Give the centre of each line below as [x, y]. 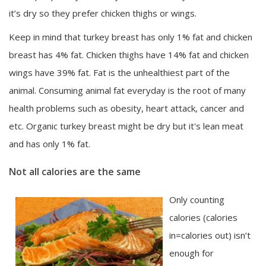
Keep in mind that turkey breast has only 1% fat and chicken [131, 37]
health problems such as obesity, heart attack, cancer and [126, 108]
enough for [191, 253]
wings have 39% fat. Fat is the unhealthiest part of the [119, 72]
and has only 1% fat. [50, 143]
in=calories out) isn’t [210, 235]
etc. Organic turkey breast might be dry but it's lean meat [126, 126]
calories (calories [203, 217]
